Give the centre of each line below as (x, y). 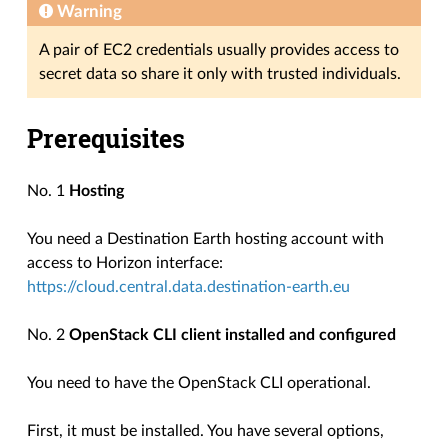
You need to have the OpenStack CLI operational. (199, 383)
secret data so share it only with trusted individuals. (220, 74)
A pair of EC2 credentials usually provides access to (219, 50)
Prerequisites (106, 139)
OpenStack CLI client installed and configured (233, 335)
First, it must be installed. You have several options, (206, 431)
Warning (90, 12)
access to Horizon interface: (125, 263)
